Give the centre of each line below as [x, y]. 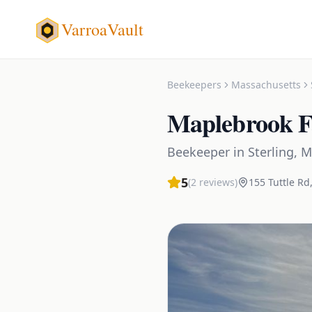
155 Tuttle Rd [279, 182]
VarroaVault [102, 29]
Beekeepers [194, 85]
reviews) [217, 182]
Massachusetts [266, 85]
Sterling [271, 152]
